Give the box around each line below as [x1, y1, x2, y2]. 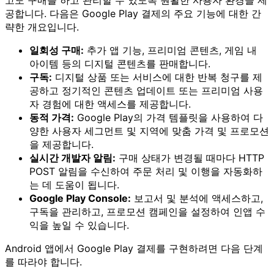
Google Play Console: [29, 191, 131, 204]
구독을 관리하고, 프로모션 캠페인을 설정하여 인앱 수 [29, 205, 265, 218]
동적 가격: [29, 111, 74, 124]
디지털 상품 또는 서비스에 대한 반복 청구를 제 [52, 70, 262, 83]
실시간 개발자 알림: [29, 151, 116, 164]
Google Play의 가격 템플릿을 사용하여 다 [74, 111, 263, 124]
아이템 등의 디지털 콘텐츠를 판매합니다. [29, 57, 210, 70]
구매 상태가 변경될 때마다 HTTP [116, 151, 264, 164]
